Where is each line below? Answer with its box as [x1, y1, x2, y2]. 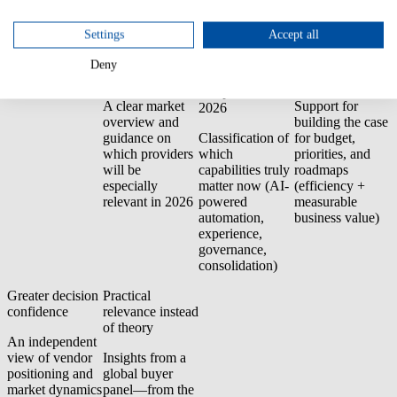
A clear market [103, 97, 184, 113]
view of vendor [7, 349, 92, 365]
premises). [7, 7, 64, 23]
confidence [7, 303, 68, 319]
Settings [83, 27, 124, 42]
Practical [103, 287, 151, 303]
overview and [103, 113, 179, 129]
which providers [103, 145, 193, 161]
